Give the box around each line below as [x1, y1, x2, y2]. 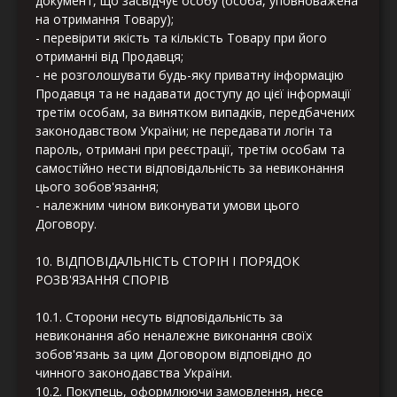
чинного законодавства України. [35, 364, 232, 382]
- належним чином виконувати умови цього [35, 197, 300, 214]
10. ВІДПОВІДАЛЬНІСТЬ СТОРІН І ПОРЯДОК [35, 253, 300, 270]
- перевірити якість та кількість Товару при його [35, 29, 327, 47]
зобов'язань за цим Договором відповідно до [35, 346, 312, 363]
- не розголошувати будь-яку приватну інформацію [35, 66, 344, 84]
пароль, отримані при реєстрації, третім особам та [35, 141, 345, 159]
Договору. [35, 215, 97, 233]
